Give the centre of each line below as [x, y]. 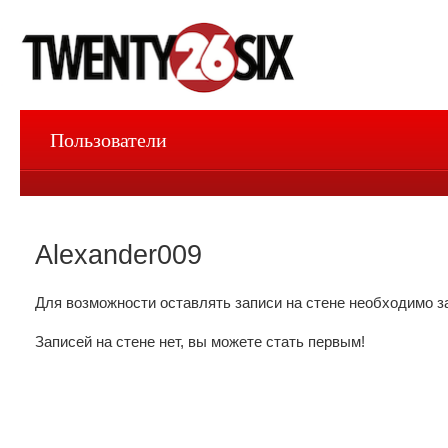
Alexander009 [118, 255]
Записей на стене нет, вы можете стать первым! [200, 341]
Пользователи [108, 139]
